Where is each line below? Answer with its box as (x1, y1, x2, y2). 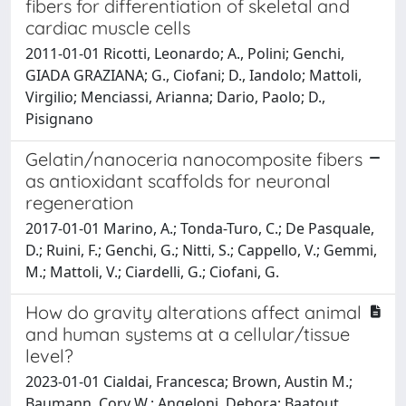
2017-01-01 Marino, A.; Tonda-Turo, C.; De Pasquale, (25, 218, 374, 238)
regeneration (25, 191, 134, 214)
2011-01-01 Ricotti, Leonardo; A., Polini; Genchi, (25, 43, 344, 63)
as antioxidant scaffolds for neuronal (25, 169, 331, 192)
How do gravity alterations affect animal (25, 301, 362, 324)
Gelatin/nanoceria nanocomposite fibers (25, 148, 362, 170)
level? (25, 344, 73, 367)
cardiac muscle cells (25, 16, 190, 39)
